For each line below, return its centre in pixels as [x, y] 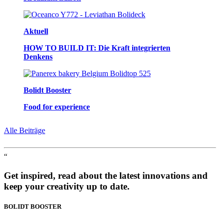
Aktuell [36, 31]
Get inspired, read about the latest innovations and [106, 175]
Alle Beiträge [25, 130]
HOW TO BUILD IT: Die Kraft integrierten [97, 48]
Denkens [38, 56]
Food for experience [57, 107]
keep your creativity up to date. [67, 186]
